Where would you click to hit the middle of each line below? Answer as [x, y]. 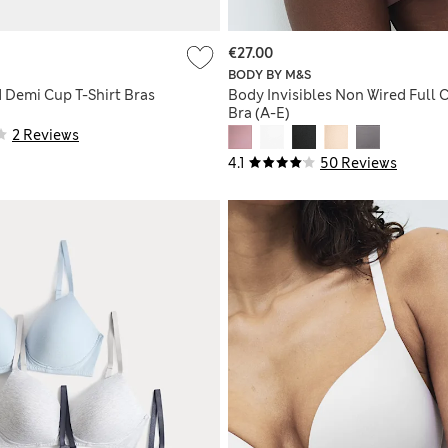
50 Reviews [358, 163]
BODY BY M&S [269, 75]
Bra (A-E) [259, 113]
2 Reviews [45, 135]
